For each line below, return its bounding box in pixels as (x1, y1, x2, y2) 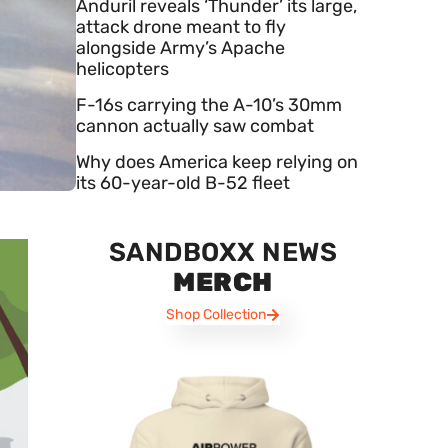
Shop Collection (165, 305, 266, 323)
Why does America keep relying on (76, 150, 358, 173)
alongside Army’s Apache (76, 36, 285, 59)
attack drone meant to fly (76, 15, 286, 38)
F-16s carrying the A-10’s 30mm (76, 93, 342, 116)
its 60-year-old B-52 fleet (76, 171, 290, 194)
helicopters (76, 57, 169, 80)
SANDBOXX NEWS (108, 236, 338, 268)
